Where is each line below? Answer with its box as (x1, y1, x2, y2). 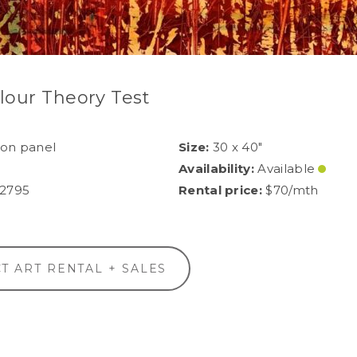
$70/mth (262, 182, 319, 198)
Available (254, 161, 319, 176)
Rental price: (178, 182, 263, 198)
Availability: (178, 161, 255, 176)
